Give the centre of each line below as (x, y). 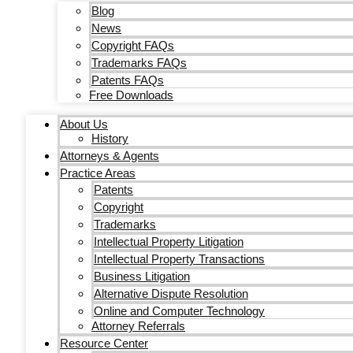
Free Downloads (131, 95)
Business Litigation (142, 276)
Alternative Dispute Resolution (171, 294)
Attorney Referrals (138, 326)
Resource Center (104, 343)
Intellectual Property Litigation (169, 242)
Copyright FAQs (133, 45)
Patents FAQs (128, 80)
